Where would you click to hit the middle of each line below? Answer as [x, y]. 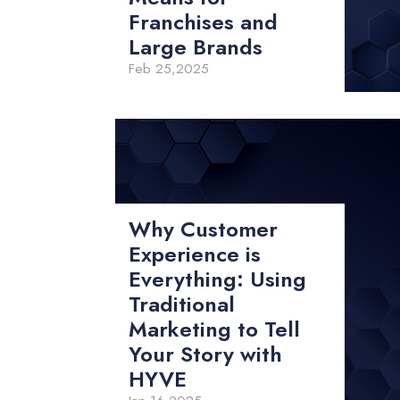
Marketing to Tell [215, 329]
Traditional [182, 304]
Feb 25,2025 [169, 69]
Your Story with [206, 354]
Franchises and [204, 22]
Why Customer [204, 229]
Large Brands [196, 47]
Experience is [195, 254]
